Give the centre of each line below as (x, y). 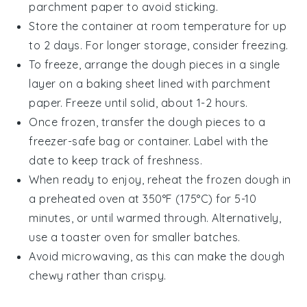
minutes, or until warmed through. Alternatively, (155, 218)
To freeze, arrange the (90, 64)
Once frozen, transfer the (99, 122)
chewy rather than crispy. (98, 275)
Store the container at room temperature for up (158, 26)
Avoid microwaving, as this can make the (140, 256)
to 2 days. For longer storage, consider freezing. (159, 45)
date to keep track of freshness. (116, 160)
